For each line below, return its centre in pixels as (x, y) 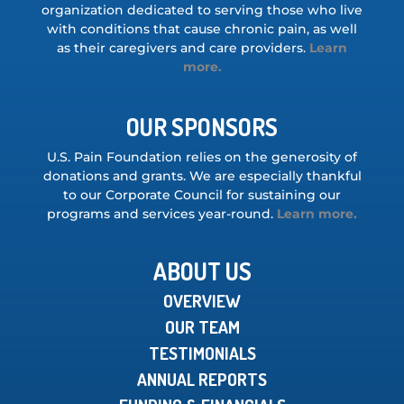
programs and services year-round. (160, 213)
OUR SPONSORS (202, 126)
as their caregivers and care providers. (181, 47)
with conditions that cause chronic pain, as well (202, 28)
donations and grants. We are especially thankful (202, 175)
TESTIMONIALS (202, 353)
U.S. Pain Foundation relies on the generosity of (202, 156)
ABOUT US (202, 271)
